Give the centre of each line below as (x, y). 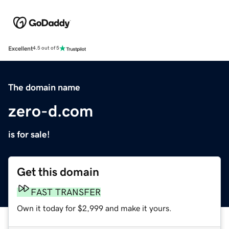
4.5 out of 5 (46, 48)
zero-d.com (51, 111)
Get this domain (58, 172)
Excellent (20, 48)
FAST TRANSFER (66, 192)
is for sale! (29, 134)
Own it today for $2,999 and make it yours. (94, 208)
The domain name (44, 87)
